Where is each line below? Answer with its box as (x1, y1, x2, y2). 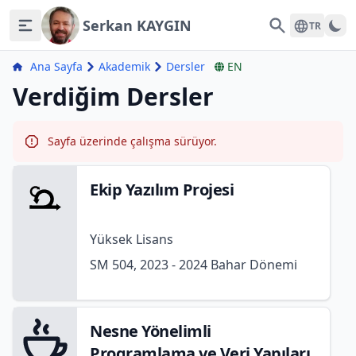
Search (267, 16, 308, 33)
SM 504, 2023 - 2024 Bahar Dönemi (90, 256, 297, 273)
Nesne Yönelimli (90, 320, 211, 342)
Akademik (99, 59, 150, 74)
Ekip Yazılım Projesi (90, 179, 234, 200)
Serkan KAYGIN (83, 16, 192, 35)
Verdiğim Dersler (13, 80, 214, 113)
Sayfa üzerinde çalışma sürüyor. (48, 133, 217, 149)
